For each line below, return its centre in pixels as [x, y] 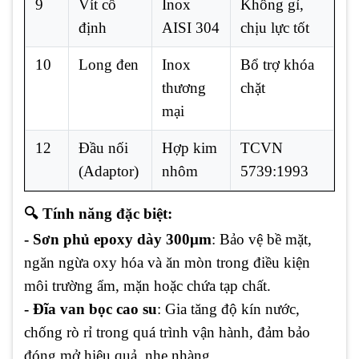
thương [184, 88]
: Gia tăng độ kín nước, [228, 309]
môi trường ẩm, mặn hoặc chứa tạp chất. [147, 285]
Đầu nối [103, 148]
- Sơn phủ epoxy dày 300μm [118, 239]
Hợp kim [190, 148]
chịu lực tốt [275, 28]
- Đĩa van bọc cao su [91, 309]
